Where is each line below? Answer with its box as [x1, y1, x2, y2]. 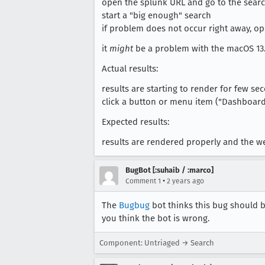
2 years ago [167, 177, 204, 185]
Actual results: [102, 63, 158, 74]
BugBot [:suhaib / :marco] [125, 166, 214, 174]
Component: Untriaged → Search [99, 238, 214, 247]
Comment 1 [125, 177, 161, 185]
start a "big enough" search [102, 10, 211, 21]
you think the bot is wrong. [102, 213, 209, 224]
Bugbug [119, 200, 150, 211]
